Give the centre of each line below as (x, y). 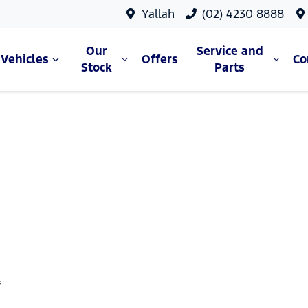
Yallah (158, 14)
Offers (159, 59)
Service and (230, 51)
